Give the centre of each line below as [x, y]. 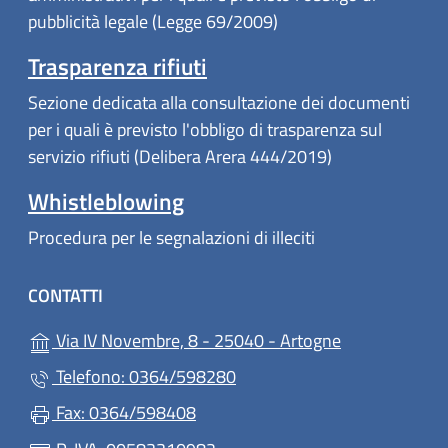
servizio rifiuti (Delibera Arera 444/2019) [180, 157]
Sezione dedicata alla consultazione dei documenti [219, 103]
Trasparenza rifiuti [117, 67]
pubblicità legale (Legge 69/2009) [153, 21]
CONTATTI [65, 296]
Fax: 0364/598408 [124, 413]
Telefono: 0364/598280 [144, 377]
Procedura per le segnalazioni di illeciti [171, 238]
